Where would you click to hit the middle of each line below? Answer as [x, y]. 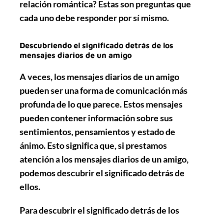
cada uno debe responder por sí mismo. [94, 17]
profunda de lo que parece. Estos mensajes [101, 104]
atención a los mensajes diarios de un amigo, [104, 159]
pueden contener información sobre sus [96, 118]
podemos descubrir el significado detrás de [102, 173]
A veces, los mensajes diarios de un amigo [99, 76]
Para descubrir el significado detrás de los [99, 210]
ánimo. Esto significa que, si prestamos [93, 145]
